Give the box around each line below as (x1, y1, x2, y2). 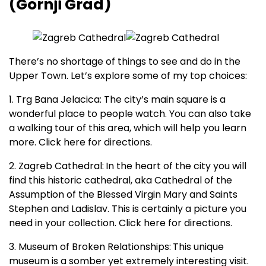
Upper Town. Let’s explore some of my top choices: (9, 69, 247, 83)
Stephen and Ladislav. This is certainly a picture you (9, 202, 246, 216)
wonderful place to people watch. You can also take (9, 107, 251, 121)
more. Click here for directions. (9, 135, 152, 150)
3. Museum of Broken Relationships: (9, 240, 171, 254)
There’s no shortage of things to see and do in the (9, 55, 240, 69)
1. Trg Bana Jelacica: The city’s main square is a (9, 93, 226, 107)
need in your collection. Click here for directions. (9, 216, 232, 230)
